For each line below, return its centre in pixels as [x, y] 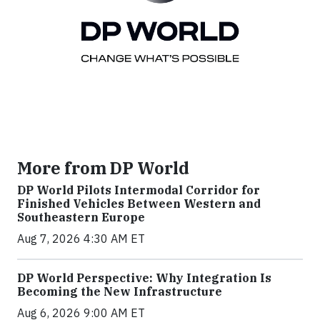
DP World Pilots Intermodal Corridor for [139, 190]
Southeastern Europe [81, 217]
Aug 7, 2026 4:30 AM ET [81, 239]
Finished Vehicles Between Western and [139, 204]
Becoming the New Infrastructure [120, 292]
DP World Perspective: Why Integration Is [144, 278]
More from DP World [103, 168]
